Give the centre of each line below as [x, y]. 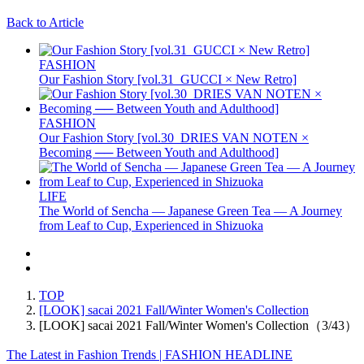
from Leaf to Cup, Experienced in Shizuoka [151, 225]
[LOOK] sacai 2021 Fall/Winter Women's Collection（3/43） [198, 325]
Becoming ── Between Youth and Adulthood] [159, 152]
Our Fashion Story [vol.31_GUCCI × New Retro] [168, 79]
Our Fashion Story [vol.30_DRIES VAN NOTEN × [174, 137]
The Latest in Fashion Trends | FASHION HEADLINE [149, 354]
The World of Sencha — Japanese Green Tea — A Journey [191, 210]
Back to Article [45, 22]
